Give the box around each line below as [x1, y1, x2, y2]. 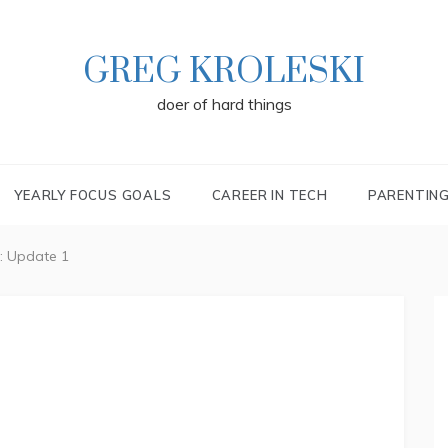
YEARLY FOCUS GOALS [14, 187, 172, 203]
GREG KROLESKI [83, 50, 365, 94]
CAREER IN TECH [211, 187, 328, 203]
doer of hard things [156, 94, 292, 114]
